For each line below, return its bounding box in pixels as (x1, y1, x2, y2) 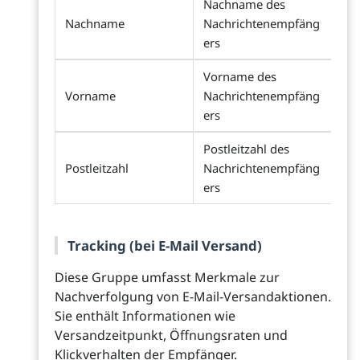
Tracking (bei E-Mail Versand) (67, 236, 262, 255)
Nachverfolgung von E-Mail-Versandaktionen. (55, 288, 331, 305)
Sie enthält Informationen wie (55, 307, 235, 325)
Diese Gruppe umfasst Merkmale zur (55, 268, 280, 286)
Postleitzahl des (203, 141, 289, 157)
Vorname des (203, 68, 276, 84)
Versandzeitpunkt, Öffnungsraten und (55, 326, 288, 344)
